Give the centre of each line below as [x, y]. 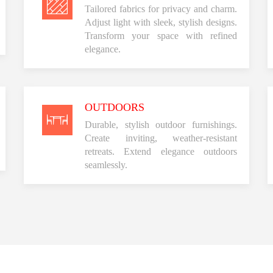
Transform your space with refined [161, 35]
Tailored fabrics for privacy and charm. [161, 9]
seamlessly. [106, 165]
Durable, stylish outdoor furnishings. [161, 124]
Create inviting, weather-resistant [161, 138]
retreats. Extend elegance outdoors [161, 151]
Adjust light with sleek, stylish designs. [161, 22]
